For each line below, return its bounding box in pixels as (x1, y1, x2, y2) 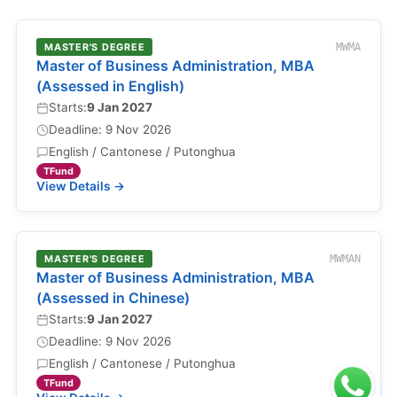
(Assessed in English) (36, 77, 184, 95)
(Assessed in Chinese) (36, 289, 190, 307)
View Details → (36, 179, 125, 193)
